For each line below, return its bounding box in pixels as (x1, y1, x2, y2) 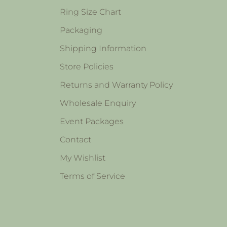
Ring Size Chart (59, 7, 121, 17)
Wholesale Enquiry (59, 98, 136, 108)
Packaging (59, 25, 102, 35)
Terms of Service (59, 171, 125, 181)
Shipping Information (59, 43, 146, 53)
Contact (59, 134, 91, 144)
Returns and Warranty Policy (59, 80, 173, 90)
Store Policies (59, 61, 113, 71)
